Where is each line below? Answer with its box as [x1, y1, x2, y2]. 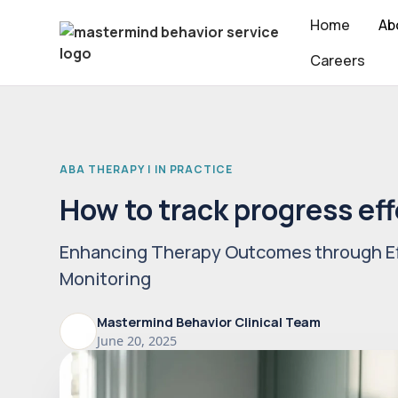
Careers [309, 51, 365, 70]
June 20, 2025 [97, 331, 178, 349]
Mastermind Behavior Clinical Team [97, 313, 322, 330]
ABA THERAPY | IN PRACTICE [60, 162, 234, 177]
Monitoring [60, 267, 152, 291]
